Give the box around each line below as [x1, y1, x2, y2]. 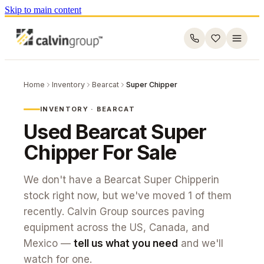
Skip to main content [5, 5, 81, 15]
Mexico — [24, 237, 71, 249]
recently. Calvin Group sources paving [24, 206, 204, 217]
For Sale [98, 140, 177, 164]
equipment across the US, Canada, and [24, 222, 209, 233]
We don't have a [24, 174, 104, 186]
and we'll [181, 237, 223, 249]
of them [192, 190, 232, 202]
